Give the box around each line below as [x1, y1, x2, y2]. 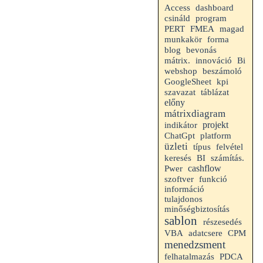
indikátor [164, 120, 197, 130]
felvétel [216, 141, 243, 151]
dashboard [195, 3, 234, 12]
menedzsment [164, 238, 225, 251]
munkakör [164, 35, 202, 44]
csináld [164, 14, 190, 23]
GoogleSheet [164, 77, 211, 86]
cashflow [188, 163, 221, 173]
